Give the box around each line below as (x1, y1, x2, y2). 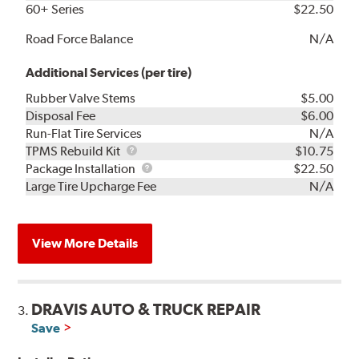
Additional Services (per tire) (26, 65, 192, 81)
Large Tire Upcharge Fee (26, 179, 157, 195)
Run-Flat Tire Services (26, 126, 143, 142)
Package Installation (26, 161, 139, 177)
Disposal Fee (26, 108, 96, 124)
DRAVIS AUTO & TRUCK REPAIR (31, 300, 261, 320)
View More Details (32, 236, 139, 252)
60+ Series (26, 2, 85, 18)
